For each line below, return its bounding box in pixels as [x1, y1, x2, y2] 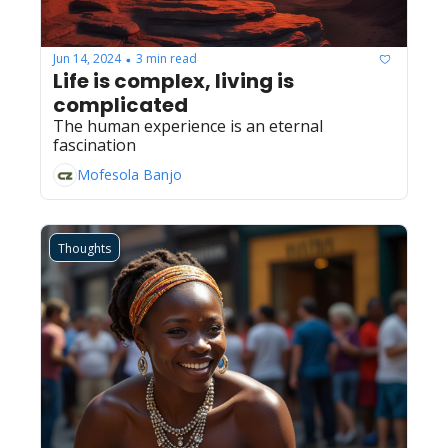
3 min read [136, 50, 197, 67]
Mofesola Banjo [77, 165, 182, 184]
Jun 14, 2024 [53, 50, 121, 67]
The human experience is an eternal [53, 114, 323, 137]
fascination [53, 133, 136, 156]
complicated [53, 90, 188, 119]
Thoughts [58, 239, 111, 257]
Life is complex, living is [53, 66, 294, 95]
